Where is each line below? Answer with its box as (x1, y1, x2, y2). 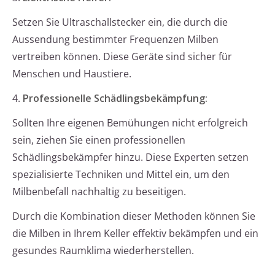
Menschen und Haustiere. (12, 67, 131, 81)
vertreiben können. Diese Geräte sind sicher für (12, 50, 232, 64)
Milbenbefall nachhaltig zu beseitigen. (12, 185, 186, 199)
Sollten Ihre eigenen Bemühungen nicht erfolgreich (12, 116, 248, 130)
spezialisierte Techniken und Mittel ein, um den (12, 168, 230, 182)
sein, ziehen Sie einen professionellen (12, 133, 185, 147)
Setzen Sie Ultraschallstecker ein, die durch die (12, 15, 228, 29)
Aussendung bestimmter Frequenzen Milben (12, 33, 219, 47)
